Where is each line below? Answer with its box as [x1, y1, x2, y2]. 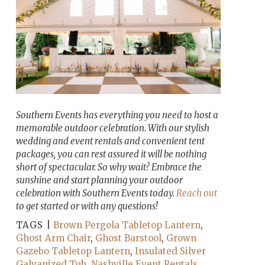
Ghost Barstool [95, 232, 161, 244]
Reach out [176, 187, 217, 199]
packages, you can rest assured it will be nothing [15, 148, 206, 160]
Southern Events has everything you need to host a [15, 109, 218, 121]
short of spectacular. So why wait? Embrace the [15, 161, 202, 173]
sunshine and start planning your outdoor [15, 174, 183, 186]
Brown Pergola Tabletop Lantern [53, 219, 201, 231]
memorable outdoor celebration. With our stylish [15, 122, 209, 134]
